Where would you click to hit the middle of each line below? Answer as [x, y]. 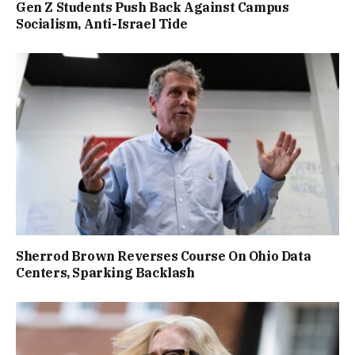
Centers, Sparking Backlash [105, 272]
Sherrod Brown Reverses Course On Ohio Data [164, 256]
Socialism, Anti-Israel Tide [102, 24]
